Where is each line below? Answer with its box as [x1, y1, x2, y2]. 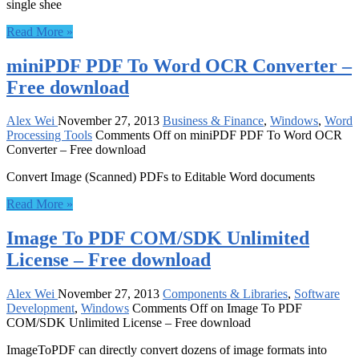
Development [6, 301, 75, 316]
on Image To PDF [208, 301, 302, 316]
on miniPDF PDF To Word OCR [171, 128, 342, 143]
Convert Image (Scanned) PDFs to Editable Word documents [6, 170, 315, 184]
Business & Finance [163, 114, 264, 128]
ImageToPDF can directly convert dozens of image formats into [6, 343, 327, 357]
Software [294, 287, 340, 301]
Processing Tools [6, 128, 92, 143]
